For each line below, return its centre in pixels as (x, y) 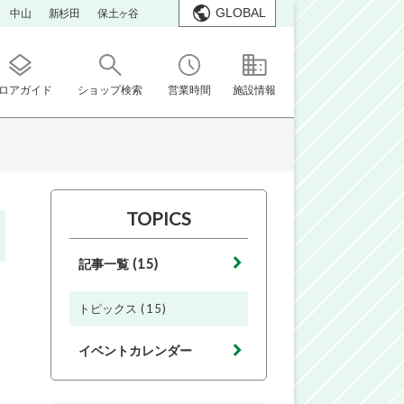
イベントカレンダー (135, 351)
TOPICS (159, 218)
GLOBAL (241, 12)
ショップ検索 (110, 90)
